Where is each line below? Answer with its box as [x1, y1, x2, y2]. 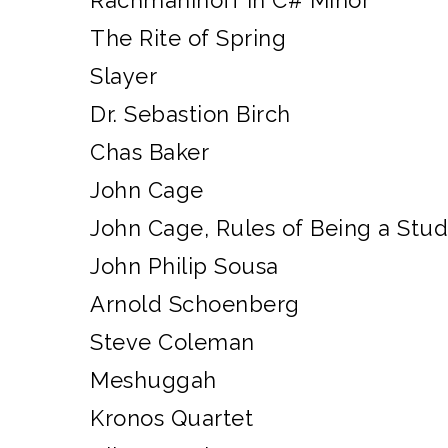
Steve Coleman [90, 329, 255, 355]
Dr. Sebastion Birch [90, 101, 291, 127]
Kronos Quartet [90, 405, 253, 431]
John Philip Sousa [90, 253, 279, 279]
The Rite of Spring [90, 25, 286, 51]
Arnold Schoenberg [90, 291, 300, 317]
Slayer [90, 63, 157, 89]
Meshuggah [90, 367, 217, 393]
